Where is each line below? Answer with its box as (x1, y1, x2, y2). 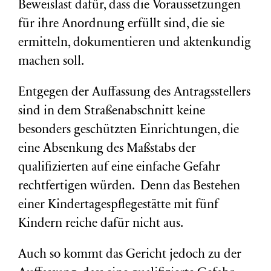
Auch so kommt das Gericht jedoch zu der (18, 249, 241, 261)
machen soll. (18, 56, 84, 68)
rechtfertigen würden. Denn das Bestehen (18, 180, 240, 193)
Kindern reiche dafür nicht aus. (18, 218, 183, 230)
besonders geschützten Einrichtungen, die (18, 124, 239, 137)
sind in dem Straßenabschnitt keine (18, 105, 205, 118)
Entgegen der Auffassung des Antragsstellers (18, 87, 250, 99)
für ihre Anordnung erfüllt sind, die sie (18, 18, 224, 31)
